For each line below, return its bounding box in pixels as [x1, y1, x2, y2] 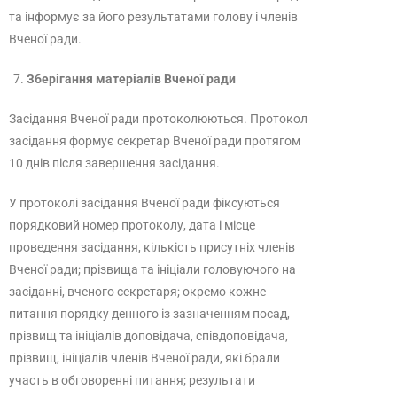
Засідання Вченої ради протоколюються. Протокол [9, 112, 307, 126]
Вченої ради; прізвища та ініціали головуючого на [9, 262, 296, 276]
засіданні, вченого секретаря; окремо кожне [9, 284, 266, 299]
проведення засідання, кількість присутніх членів [9, 240, 295, 254]
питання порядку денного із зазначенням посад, [9, 307, 290, 321]
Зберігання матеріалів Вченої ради [27, 72, 236, 86]
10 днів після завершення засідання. [9, 156, 220, 170]
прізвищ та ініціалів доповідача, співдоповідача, [9, 329, 288, 343]
